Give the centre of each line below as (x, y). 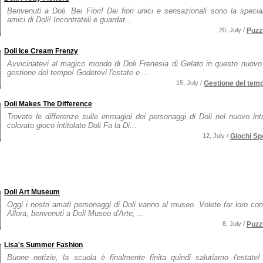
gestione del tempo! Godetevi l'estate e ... (78, 73)
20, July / (233, 30)
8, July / (235, 224)
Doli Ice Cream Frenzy (41, 51)
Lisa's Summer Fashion (43, 245)
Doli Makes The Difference (48, 104)
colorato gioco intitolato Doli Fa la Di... (72, 125)
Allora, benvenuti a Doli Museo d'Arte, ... (76, 213)
